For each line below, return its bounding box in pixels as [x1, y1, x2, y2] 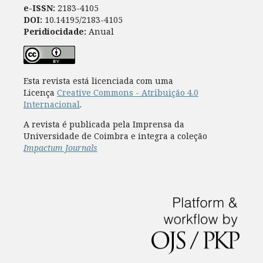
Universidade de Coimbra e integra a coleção [23, 130, 207, 141]
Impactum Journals [23, 141, 97, 153]
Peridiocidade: [23, 25, 86, 37]
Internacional [23, 98, 80, 110]
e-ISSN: [23, 2, 55, 14]
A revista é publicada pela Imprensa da [23, 118, 184, 130]
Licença [23, 86, 57, 98]
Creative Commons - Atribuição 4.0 [56, 86, 198, 98]
